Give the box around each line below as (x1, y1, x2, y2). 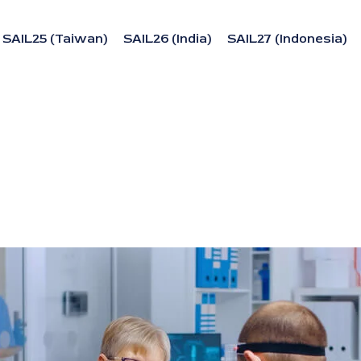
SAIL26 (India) (123, 31, 211, 47)
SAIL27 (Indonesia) (227, 31, 346, 47)
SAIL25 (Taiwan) (2, 31, 107, 47)
